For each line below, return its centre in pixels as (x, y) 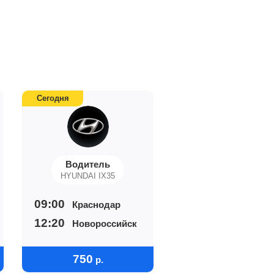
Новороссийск (105, 223)
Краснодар (96, 204)
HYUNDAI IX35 (88, 176)
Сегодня (53, 98)
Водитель (88, 164)
